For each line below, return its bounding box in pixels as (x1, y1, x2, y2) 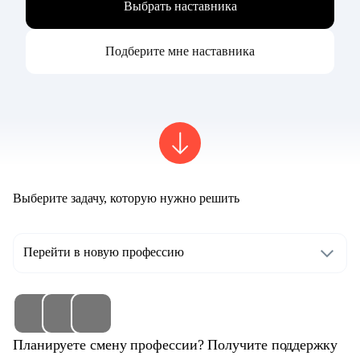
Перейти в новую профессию (23, 245, 184, 260)
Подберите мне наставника (105, 44, 255, 59)
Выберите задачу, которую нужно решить (13, 191, 239, 206)
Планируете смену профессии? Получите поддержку (13, 337, 337, 354)
